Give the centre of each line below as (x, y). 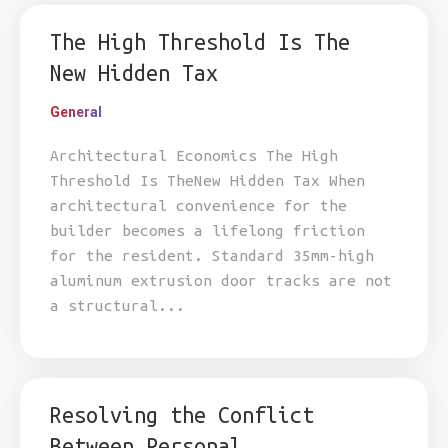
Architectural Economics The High (194, 155)
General (76, 112)
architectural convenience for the (198, 205)
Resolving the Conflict (182, 415)
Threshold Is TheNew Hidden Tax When (207, 180)
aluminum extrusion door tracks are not (221, 280)
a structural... (117, 305)
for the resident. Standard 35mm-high (212, 255)
